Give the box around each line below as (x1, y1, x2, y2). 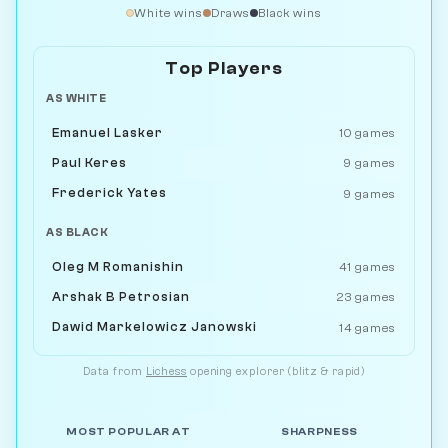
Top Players (165, 58, 283, 78)
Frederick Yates (52, 186, 168, 201)
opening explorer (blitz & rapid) (187, 364, 365, 378)
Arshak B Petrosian (52, 289, 191, 304)
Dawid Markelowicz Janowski (52, 320, 258, 335)
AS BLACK (46, 225, 109, 239)
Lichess (146, 364, 187, 378)
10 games (338, 126, 396, 141)
